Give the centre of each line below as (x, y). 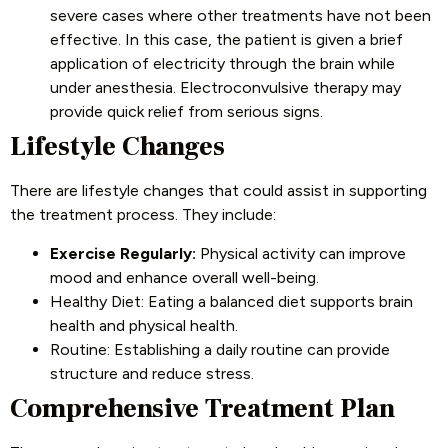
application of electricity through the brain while (222, 64)
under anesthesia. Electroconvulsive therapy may (225, 88)
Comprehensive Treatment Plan (202, 408)
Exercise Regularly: (123, 253)
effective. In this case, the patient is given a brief (226, 40)
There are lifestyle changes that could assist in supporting (218, 191)
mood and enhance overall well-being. (184, 277)
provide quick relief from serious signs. (186, 112)
